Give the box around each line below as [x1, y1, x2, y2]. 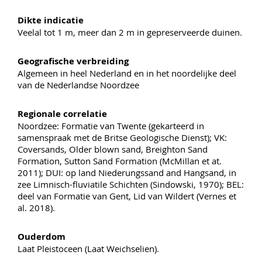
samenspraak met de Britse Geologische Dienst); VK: [18, 131, 227, 143]
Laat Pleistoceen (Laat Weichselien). [18, 242, 159, 254]
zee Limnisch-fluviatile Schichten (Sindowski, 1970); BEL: [18, 178, 244, 190]
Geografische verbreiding [18, 54, 129, 67]
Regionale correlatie [18, 107, 107, 120]
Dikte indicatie [18, 13, 84, 26]
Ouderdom [18, 230, 65, 243]
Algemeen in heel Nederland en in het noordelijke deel [18, 67, 236, 79]
